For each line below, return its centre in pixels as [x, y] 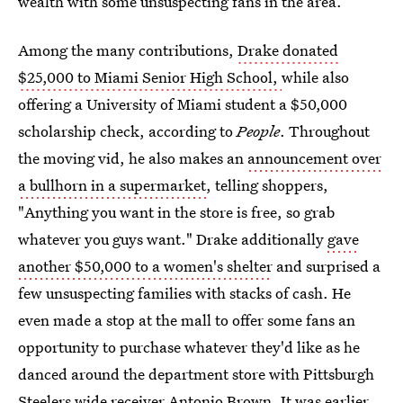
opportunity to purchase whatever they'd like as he [189, 347]
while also [315, 77]
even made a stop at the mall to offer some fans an [187, 320]
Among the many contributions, [128, 50]
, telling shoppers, [267, 185]
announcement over [314, 158]
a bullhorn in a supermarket [112, 185]
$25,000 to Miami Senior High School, [150, 77]
